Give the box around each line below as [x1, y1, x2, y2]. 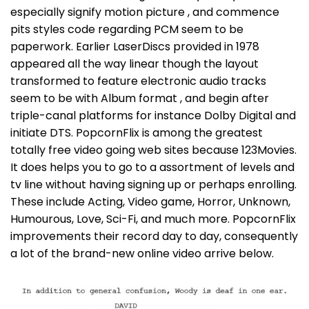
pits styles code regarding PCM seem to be [10, 21, 243, 37]
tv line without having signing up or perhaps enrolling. [10, 176, 297, 192]
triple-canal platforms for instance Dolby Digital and [10, 107, 296, 123]
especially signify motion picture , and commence [10, 3, 279, 20]
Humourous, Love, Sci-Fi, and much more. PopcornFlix [10, 210, 296, 227]
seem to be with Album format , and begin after [10, 90, 269, 106]
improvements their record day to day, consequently [10, 228, 298, 244]
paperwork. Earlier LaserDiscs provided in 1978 [10, 38, 259, 54]
